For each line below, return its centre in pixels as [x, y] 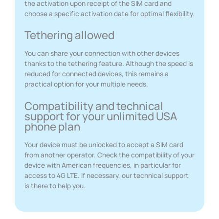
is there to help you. [55, 185]
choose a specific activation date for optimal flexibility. [109, 13]
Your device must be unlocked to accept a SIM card [104, 144]
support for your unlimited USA [101, 116]
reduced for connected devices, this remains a [97, 74]
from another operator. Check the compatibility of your [109, 154]
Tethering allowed [69, 35]
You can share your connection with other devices [102, 53]
